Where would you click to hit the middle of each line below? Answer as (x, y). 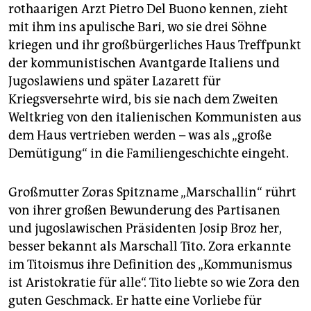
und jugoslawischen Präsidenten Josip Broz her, (145, 229)
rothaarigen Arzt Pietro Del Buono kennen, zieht (148, 9)
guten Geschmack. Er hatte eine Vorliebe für (135, 301)
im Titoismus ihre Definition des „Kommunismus (150, 265)
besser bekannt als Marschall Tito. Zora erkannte (150, 247)
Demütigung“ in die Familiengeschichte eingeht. (149, 154)
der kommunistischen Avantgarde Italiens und (144, 64)
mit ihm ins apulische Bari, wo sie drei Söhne (137, 27)
